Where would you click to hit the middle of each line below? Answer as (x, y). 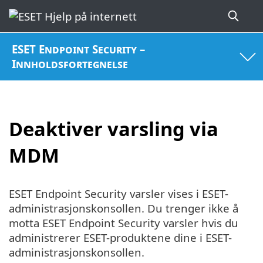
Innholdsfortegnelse (70, 64)
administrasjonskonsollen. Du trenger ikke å (124, 208)
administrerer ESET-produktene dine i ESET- (120, 238)
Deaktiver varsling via (114, 129)
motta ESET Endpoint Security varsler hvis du (124, 223)
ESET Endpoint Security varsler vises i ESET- (119, 194)
